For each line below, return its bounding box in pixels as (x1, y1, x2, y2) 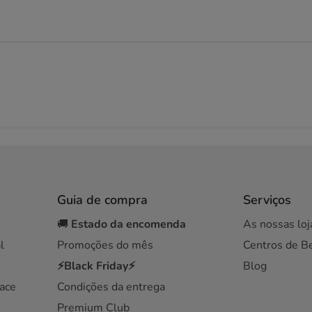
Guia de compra (57, 192, 148, 208)
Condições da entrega (57, 279, 166, 295)
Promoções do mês (57, 237, 154, 253)
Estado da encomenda (71, 217, 187, 232)
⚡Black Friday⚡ (57, 258, 136, 274)
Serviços (242, 192, 291, 208)
